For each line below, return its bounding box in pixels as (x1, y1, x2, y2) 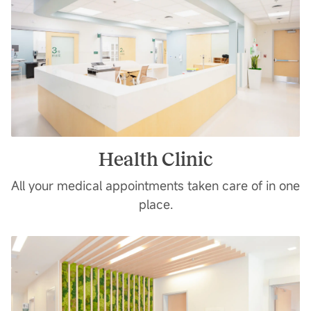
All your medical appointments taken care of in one (11, 177, 300, 194)
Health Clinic (98, 149, 213, 171)
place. (138, 196, 173, 213)
